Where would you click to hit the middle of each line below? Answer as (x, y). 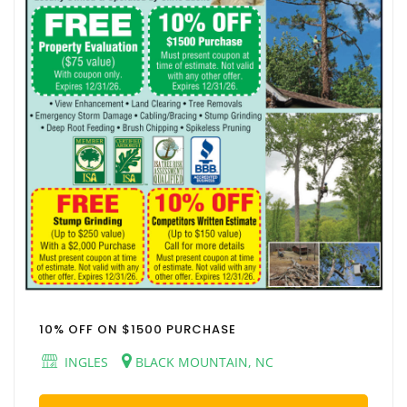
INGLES (84, 362)
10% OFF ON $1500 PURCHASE (138, 330)
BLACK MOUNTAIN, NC (203, 362)
